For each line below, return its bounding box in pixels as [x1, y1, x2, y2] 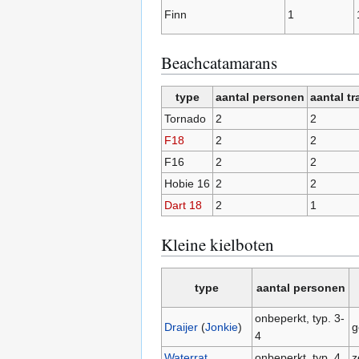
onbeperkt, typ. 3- [254, 312, 345, 325]
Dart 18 [163, 199, 202, 212]
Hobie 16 [163, 177, 210, 191]
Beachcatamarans [161, 51, 277, 75]
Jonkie [204, 321, 238, 334]
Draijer [163, 321, 198, 334]
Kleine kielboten [161, 233, 274, 256]
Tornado [163, 112, 206, 126]
